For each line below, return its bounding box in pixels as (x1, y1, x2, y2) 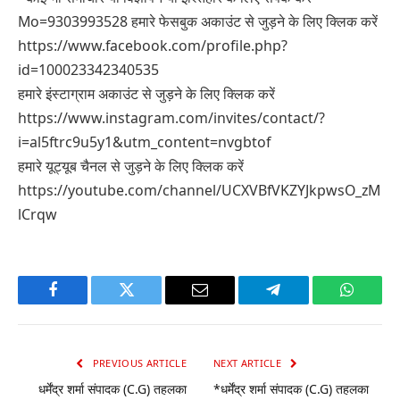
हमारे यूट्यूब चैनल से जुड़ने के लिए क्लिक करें (18, 156, 244, 177)
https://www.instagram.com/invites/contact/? (18, 108, 325, 129)
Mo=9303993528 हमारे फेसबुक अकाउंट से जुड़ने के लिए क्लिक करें (18, 12, 378, 32)
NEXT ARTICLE (213, 356, 285, 371)
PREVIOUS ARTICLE (89, 356, 187, 371)
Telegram (271, 295, 333, 312)
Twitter (125, 295, 172, 312)
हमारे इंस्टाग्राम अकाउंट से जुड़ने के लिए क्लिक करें (18, 84, 275, 104)
